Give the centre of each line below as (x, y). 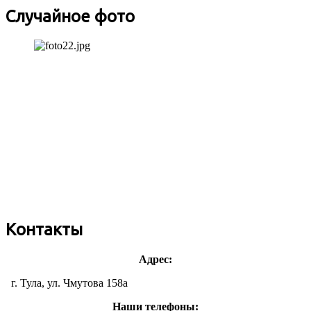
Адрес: (155, 260)
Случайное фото (70, 16)
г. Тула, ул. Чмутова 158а (67, 283)
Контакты (44, 230)
